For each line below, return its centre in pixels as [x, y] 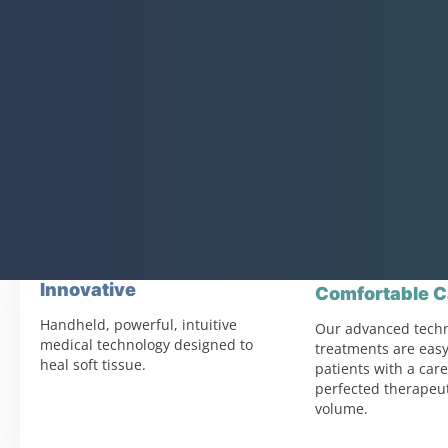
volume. [341, 409]
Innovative [88, 290]
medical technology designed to [146, 345]
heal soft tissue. [93, 365]
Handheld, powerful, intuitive [138, 325]
